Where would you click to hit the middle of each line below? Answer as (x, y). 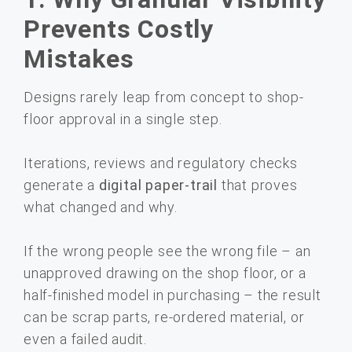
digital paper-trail (158, 185)
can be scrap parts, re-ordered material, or (164, 317)
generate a (61, 185)
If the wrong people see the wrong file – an (167, 251)
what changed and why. (101, 207)
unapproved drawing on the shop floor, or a (165, 273)
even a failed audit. (86, 339)
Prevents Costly (119, 29)
